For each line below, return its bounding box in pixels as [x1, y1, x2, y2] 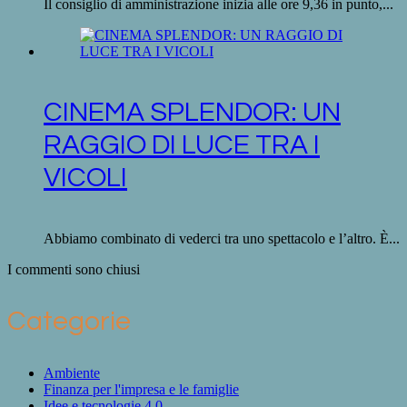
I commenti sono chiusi [7, 261, 140, 277]
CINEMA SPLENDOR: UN [44, 98, 341, 127]
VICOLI [44, 164, 127, 193]
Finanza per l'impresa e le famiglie [44, 381, 239, 397]
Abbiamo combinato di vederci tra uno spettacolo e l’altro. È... [44, 230, 400, 246]
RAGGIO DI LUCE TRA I [44, 131, 320, 160]
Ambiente [44, 364, 100, 381]
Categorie [7, 306, 131, 335]
